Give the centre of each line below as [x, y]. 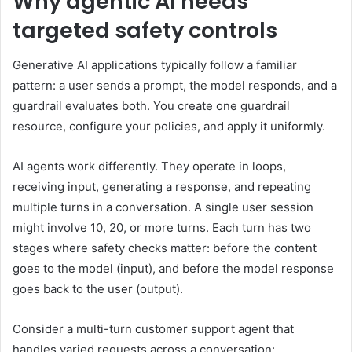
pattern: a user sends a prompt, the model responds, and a [175, 86]
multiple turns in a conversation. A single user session [163, 207]
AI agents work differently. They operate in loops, [149, 167]
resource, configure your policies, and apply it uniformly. [169, 126]
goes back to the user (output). [98, 289]
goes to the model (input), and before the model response [173, 269]
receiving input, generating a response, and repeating [162, 187]
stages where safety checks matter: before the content [165, 248]
